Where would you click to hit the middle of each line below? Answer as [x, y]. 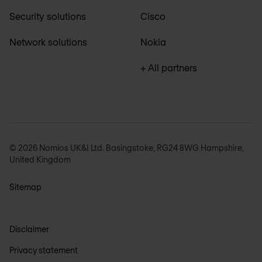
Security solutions [48, 16]
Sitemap [25, 187]
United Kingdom [40, 159]
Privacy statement [44, 250]
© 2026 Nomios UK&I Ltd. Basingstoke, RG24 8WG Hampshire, [127, 147]
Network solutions [48, 42]
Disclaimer [29, 229]
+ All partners [169, 67]
